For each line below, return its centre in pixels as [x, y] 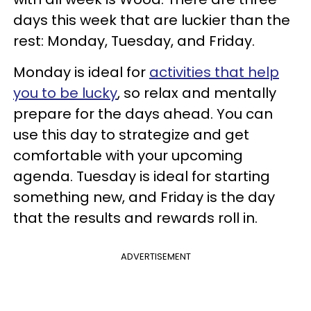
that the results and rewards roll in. [135, 218]
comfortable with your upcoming [128, 155]
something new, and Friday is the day [144, 197]
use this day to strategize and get [131, 135]
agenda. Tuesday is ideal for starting [142, 176]
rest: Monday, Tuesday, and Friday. [136, 41]
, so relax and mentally [197, 93]
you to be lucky [65, 93]
